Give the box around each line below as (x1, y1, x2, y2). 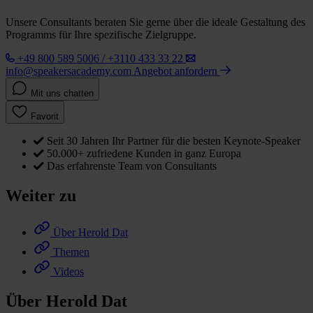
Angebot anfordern (133, 65, 220, 78)
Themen (53, 245, 89, 258)
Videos (53, 265, 84, 277)
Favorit (31, 111, 59, 122)
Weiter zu (6, 187, 76, 205)
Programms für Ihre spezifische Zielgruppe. (6, 29, 196, 41)
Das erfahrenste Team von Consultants (47, 160, 217, 173)
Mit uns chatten (31, 88, 94, 99)
